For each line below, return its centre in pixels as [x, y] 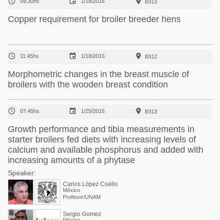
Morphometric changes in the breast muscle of [98, 74]
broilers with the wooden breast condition [88, 84]
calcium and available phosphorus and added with [106, 150]
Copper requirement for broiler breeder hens [94, 19]
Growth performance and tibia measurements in [101, 129]
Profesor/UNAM [82, 197]
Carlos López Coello [90, 184]
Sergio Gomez [82, 214]
